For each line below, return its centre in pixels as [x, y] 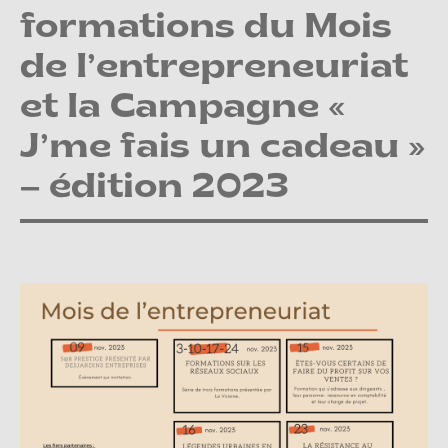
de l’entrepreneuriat [214, 69]
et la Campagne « [182, 109]
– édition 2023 [154, 189]
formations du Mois [206, 29]
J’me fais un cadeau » [222, 149]
